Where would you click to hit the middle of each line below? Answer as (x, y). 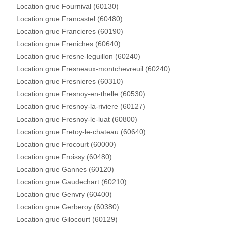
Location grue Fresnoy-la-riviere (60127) (80, 107)
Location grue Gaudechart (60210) (71, 182)
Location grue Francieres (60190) (69, 32)
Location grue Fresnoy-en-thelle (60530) (80, 94)
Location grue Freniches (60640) (68, 44)
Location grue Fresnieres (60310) (69, 82)
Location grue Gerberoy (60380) (67, 207)
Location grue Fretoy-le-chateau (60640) (81, 132)
